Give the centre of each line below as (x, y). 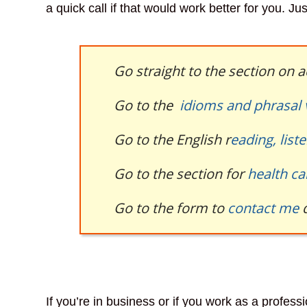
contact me (263, 208)
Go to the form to (170, 208)
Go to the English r (172, 139)
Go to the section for (180, 173)
